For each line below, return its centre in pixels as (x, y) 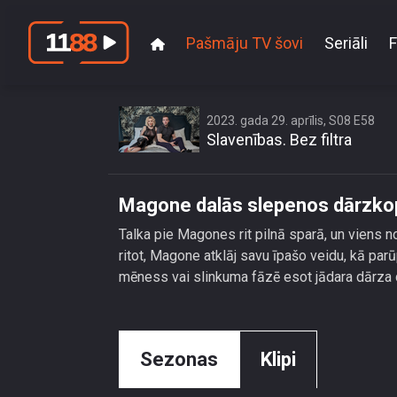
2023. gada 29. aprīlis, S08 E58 (291, 121)
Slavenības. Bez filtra (279, 140)
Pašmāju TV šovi (245, 43)
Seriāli (346, 43)
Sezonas (179, 359)
